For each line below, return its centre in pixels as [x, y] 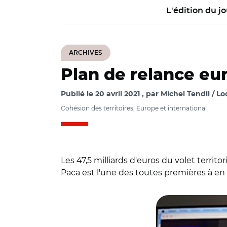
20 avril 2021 [118, 94]
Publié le [78, 94]
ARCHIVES [86, 53]
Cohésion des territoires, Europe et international [134, 108]
